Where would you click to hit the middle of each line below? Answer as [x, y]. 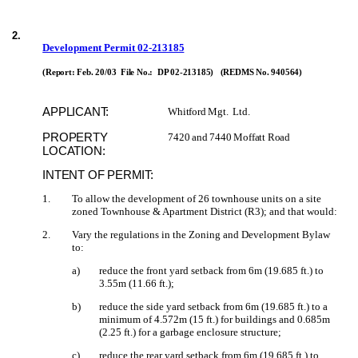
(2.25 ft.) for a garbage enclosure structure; [191, 332]
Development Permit [90, 48]
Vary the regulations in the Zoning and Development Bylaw [201, 234]
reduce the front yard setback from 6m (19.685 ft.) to [212, 270]
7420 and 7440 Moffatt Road [229, 137]
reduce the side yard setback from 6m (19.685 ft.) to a [214, 306]
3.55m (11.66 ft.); [137, 283]
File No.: [137, 73]
